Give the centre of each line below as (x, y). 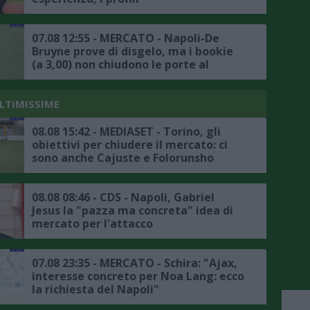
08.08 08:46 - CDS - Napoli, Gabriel (123, 198)
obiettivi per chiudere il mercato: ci (130, 145)
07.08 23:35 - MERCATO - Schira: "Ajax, (135, 263)
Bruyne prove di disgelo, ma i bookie (133, 52)
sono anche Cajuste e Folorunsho (123, 158)
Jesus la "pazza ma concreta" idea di (133, 211)
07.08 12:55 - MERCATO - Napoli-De (126, 38)
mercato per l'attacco (92, 224)
